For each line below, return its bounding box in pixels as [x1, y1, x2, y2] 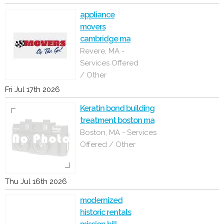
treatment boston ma [80, 115, 154, 125]
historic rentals [80, 207, 131, 217]
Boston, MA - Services [80, 128, 156, 137]
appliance [80, 10, 114, 19]
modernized [80, 195, 122, 205]
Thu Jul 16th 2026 [5, 177, 67, 186]
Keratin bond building [80, 103, 154, 113]
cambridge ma [80, 34, 130, 43]
